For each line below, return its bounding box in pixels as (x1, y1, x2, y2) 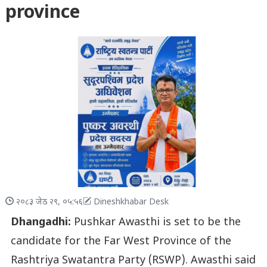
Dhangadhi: (10, 215, 71, 229)
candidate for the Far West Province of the (10, 234, 231, 249)
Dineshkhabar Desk (93, 196, 169, 208)
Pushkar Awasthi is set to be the (70, 215, 241, 229)
